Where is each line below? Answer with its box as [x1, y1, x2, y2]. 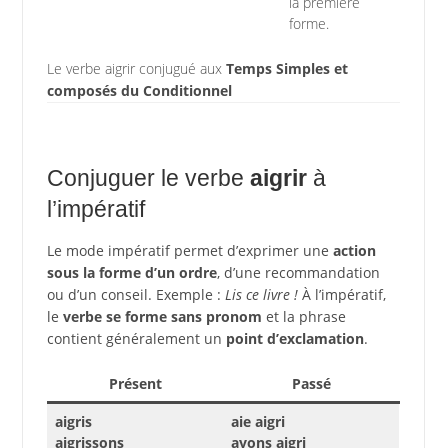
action [332, 240, 376, 260]
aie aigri [230, 411, 285, 431]
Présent [108, 373, 162, 393]
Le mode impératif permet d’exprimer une [46, 240, 333, 260]
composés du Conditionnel [46, 80, 232, 100]
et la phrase [261, 306, 346, 326]
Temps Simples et [225, 58, 348, 78]
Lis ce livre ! [224, 284, 298, 304]
